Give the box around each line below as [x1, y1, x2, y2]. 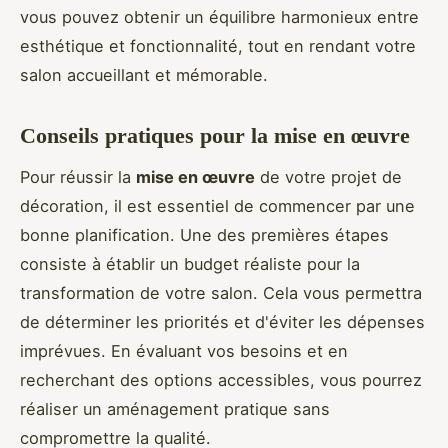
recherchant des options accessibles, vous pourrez [20, 369, 422, 390]
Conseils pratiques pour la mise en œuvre [20, 122, 410, 148]
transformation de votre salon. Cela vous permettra [20, 282, 422, 303]
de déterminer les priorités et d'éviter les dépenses [20, 311, 425, 332]
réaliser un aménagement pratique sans [20, 398, 330, 419]
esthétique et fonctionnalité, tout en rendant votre [20, 35, 416, 56]
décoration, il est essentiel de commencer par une [20, 195, 415, 216]
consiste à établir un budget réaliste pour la [20, 253, 360, 274]
